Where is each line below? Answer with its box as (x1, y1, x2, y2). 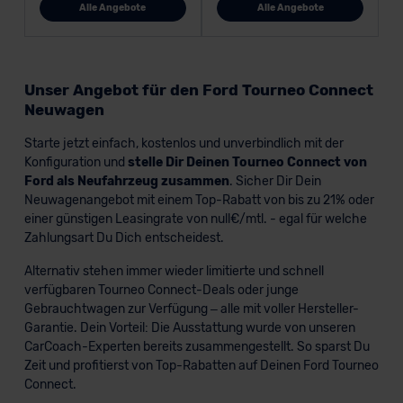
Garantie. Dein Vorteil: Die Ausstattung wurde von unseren (23, 319, 355, 336)
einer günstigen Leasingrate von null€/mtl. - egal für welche (23, 210, 367, 227)
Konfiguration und (23, 154, 128, 170)
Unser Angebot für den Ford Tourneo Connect (23, 80, 373, 99)
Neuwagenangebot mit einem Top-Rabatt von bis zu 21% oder (23, 192, 374, 208)
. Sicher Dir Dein (228, 173, 321, 189)
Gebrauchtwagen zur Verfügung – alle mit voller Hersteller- (23, 300, 359, 317)
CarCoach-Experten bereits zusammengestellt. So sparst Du (23, 338, 370, 354)
